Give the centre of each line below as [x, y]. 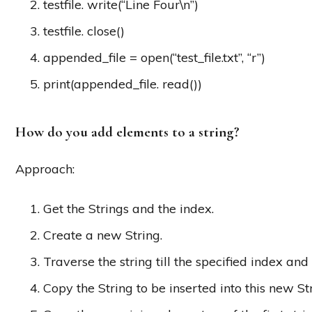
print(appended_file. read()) [123, 84]
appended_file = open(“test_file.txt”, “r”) [154, 57]
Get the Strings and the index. [128, 208]
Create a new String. [103, 235]
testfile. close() [84, 31]
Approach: [45, 169]
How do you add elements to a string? [127, 132]
